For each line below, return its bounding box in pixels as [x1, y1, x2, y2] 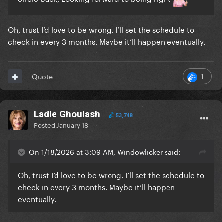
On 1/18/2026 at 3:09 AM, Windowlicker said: [29, 146, 180, 157]
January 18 [56, 119, 88, 130]
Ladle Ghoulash [34, 109, 100, 120]
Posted [34, 119, 56, 130]
